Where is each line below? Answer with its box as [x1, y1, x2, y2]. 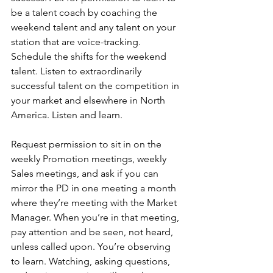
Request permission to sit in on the [11, 138, 164, 150]
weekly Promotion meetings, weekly [11, 153, 169, 165]
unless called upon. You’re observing [11, 241, 173, 252]
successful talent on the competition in [11, 80, 182, 91]
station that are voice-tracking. [11, 36, 143, 48]
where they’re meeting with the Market [11, 197, 179, 208]
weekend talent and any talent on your [11, 21, 178, 33]
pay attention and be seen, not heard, [11, 226, 175, 238]
